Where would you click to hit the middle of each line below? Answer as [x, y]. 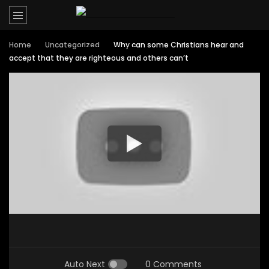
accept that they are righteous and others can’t [99, 58]
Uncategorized [72, 45]
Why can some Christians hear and [179, 45]
